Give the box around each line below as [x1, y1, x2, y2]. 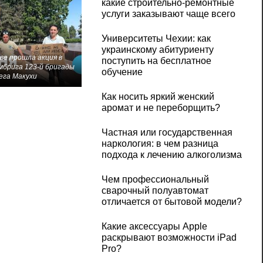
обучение [101, 67, 143, 77]
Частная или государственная [101, 127, 232, 138]
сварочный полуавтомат [101, 186, 208, 196]
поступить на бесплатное [101, 56, 211, 66]
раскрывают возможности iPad [101, 232, 237, 243]
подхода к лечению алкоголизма [101, 150, 242, 160]
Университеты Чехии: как [101, 33, 211, 44]
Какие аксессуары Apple [101, 221, 207, 232]
